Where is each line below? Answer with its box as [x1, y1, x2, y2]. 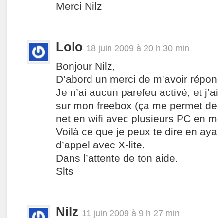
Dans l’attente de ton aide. [56, 152, 178, 164]
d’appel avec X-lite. [56, 139, 145, 151]
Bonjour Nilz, [56, 60, 115, 72]
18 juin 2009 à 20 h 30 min [86, 43, 189, 53]
